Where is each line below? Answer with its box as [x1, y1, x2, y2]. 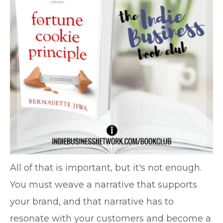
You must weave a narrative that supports [10, 179, 197, 190]
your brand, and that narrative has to [10, 196, 174, 207]
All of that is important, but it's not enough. [10, 162, 202, 173]
